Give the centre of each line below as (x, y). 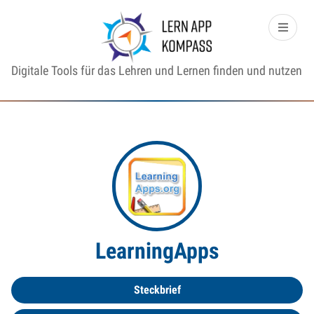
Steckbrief (157, 289)
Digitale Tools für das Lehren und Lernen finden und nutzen (157, 71)
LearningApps (157, 251)
